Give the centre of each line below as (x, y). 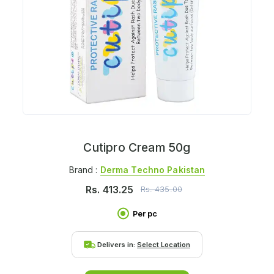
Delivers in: (117, 244)
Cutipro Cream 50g (137, 148)
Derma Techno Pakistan (153, 169)
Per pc (145, 213)
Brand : (84, 169)
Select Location (164, 244)
